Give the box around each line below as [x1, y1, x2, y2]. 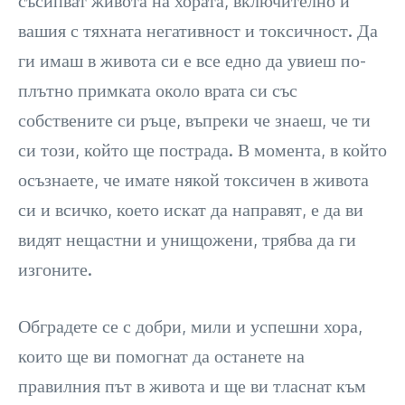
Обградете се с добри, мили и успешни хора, [18, 314, 363, 338]
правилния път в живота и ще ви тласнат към [18, 373, 366, 398]
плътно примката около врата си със [18, 78, 297, 102]
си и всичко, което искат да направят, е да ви [18, 197, 363, 221]
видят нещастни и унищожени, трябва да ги [18, 227, 356, 251]
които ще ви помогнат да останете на [18, 344, 305, 368]
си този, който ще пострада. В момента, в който [18, 137, 387, 162]
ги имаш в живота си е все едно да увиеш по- [18, 48, 366, 72]
